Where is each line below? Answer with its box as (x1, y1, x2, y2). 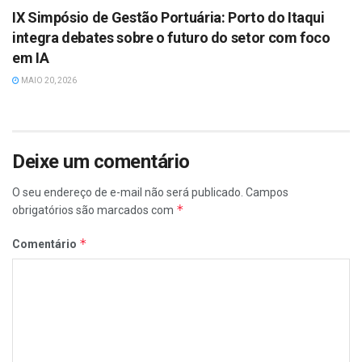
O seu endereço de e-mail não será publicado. (12, 185, 243, 199)
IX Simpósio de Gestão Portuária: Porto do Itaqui (12, 8, 325, 26)
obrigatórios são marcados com (12, 203, 176, 217)
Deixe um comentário (12, 149, 190, 173)
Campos (246, 185, 288, 199)
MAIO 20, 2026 (19, 75, 77, 85)
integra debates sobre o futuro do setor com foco (12, 28, 330, 46)
